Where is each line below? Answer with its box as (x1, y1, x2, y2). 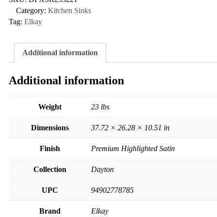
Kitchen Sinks (48, 6, 91, 15)
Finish (40, 144, 60, 153)
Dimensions (31, 123, 69, 132)
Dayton (91, 165, 114, 173)
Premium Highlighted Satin (91, 144, 175, 153)
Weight (38, 102, 62, 111)
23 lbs (91, 102, 109, 111)
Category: (16, 6, 48, 15)
